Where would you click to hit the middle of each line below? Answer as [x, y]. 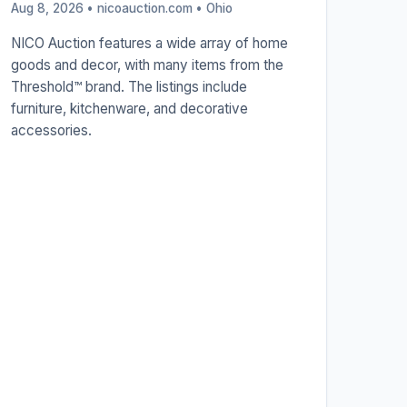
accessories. [51, 131]
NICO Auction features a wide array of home [149, 44]
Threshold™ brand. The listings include [129, 87]
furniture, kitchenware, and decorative [129, 109]
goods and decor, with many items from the [147, 65]
